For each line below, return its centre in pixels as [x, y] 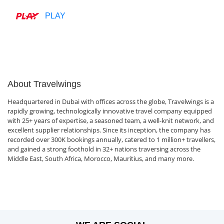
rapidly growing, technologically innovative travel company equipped [110, 111]
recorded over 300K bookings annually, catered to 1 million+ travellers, [111, 139]
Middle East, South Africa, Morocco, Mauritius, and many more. [101, 158]
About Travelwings [44, 84]
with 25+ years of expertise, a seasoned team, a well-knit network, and [111, 120]
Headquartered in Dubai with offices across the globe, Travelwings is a [111, 101]
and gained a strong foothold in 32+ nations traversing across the [104, 149]
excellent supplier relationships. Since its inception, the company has [109, 130]
